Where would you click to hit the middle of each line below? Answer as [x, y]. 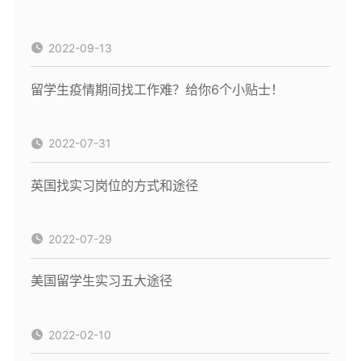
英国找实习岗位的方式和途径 [114, 185]
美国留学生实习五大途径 [101, 281]
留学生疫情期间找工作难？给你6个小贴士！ [157, 89]
